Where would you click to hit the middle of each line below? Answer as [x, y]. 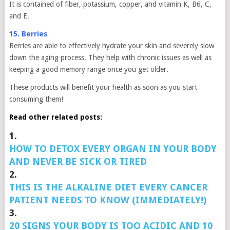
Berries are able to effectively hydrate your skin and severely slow [111, 46]
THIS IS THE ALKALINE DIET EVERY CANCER [108, 187]
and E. [19, 16]
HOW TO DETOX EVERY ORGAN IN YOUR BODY [113, 149]
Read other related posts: [55, 117]
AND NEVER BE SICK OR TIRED [78, 161]
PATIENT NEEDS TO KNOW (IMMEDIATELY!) [108, 200]
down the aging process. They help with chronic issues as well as [110, 57]
